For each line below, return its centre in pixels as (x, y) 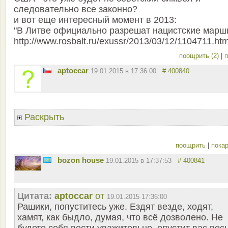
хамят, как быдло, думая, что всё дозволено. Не (120, 218)
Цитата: (35, 196)
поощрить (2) (200, 56)
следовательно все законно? (76, 9)
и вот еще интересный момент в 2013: (95, 20)
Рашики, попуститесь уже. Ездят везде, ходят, (115, 207)
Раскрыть (43, 117)
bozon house (81, 160)
